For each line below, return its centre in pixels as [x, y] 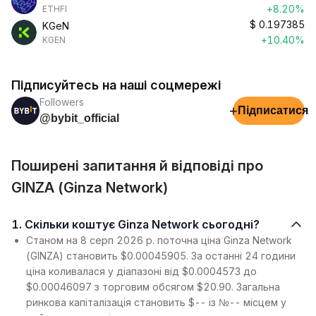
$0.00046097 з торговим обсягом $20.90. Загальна [153, 287]
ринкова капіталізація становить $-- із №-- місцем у [156, 302]
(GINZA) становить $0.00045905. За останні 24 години [161, 256]
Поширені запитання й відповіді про [137, 166]
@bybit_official [79, 118]
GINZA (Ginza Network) [90, 188]
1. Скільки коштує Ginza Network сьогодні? [142, 224]
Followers [62, 102]
